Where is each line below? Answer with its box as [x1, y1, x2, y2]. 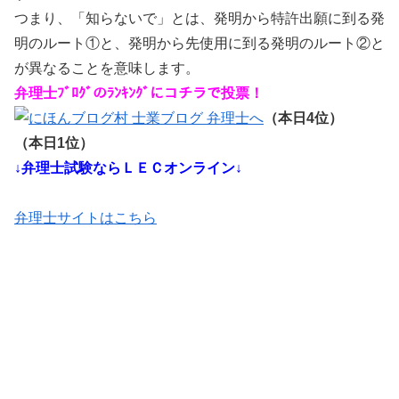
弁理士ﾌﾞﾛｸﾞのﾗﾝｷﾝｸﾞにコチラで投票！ [14, 85, 264, 102]
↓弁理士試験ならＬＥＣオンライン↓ [14, 160, 242, 176]
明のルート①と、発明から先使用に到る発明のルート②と [14, 36, 385, 52]
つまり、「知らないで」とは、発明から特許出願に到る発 [14, 11, 385, 27]
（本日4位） [264, 110, 343, 126]
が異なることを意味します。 [14, 61, 199, 77]
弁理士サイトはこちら [14, 210, 157, 226]
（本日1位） [14, 135, 94, 151]
